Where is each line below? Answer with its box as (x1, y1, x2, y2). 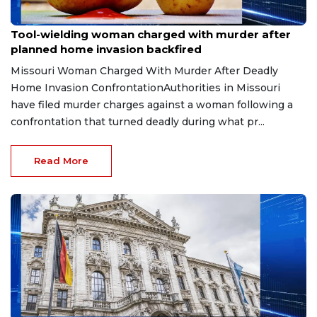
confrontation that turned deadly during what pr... (11, 115, 265, 128)
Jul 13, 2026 (11, 15, 55, 25)
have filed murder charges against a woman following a (11, 98, 293, 111)
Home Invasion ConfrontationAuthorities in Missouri (11, 81, 280, 94)
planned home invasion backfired (11, 42, 202, 56)
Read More (34, 154, 88, 166)
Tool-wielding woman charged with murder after (11, 27, 291, 41)
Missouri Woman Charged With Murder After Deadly (11, 64, 278, 77)
